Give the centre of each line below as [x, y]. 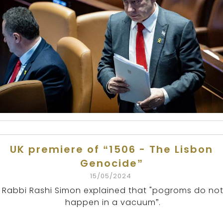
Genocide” [111, 164]
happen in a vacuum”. [113, 203]
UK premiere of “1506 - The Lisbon [111, 150]
